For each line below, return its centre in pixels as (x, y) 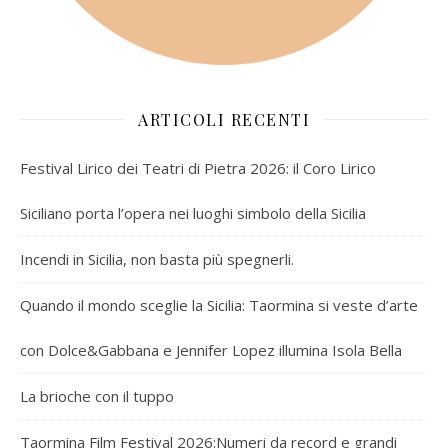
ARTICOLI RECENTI (224, 119)
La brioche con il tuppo (97, 395)
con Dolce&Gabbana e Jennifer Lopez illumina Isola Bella (211, 349)
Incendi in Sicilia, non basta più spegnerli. (157, 258)
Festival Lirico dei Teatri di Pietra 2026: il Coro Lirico (198, 167)
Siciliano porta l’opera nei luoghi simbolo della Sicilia (193, 212)
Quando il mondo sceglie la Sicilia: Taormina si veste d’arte (219, 304)
